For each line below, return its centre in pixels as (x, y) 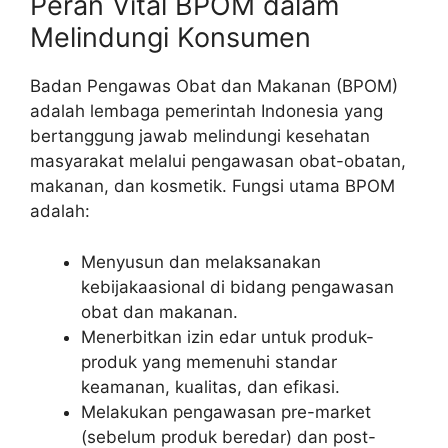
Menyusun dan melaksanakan (201, 261)
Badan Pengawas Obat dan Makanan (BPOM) (214, 86)
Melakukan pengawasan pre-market (226, 411)
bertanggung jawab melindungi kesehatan (200, 136)
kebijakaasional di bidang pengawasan (237, 286)
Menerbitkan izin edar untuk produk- (227, 336)
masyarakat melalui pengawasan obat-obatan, (218, 161)
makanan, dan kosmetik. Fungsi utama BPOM (212, 186)
